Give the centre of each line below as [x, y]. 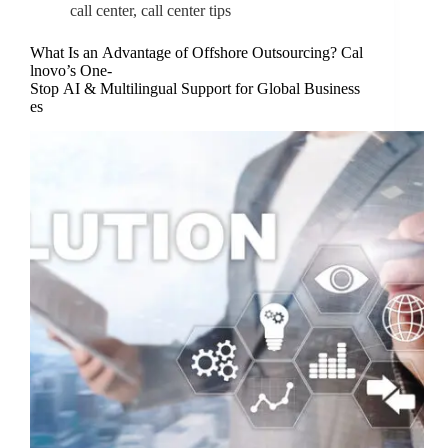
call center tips [186, 11]
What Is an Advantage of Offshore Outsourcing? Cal [196, 53]
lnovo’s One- [71, 71]
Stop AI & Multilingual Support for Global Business [195, 89]
